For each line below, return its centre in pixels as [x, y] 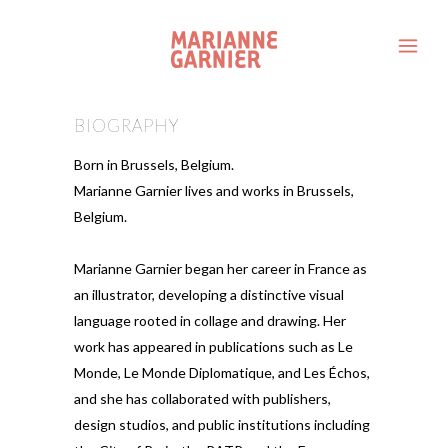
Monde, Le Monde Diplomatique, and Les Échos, [222, 372]
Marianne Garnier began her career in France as [220, 268]
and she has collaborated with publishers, [202, 398]
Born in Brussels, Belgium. [154, 164]
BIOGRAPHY [126, 125]
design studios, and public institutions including [222, 424]
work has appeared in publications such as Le [213, 346]
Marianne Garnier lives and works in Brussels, [214, 190]
